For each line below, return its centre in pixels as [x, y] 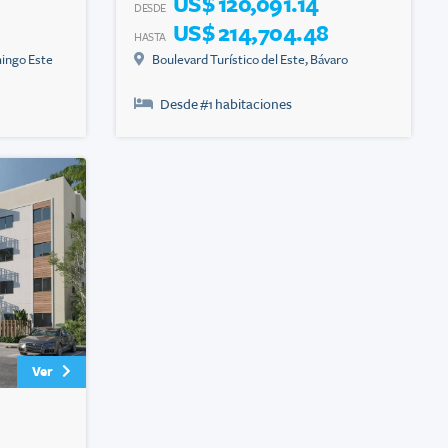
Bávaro [329, 60]
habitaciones [252, 105]
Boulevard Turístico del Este [228, 60]
